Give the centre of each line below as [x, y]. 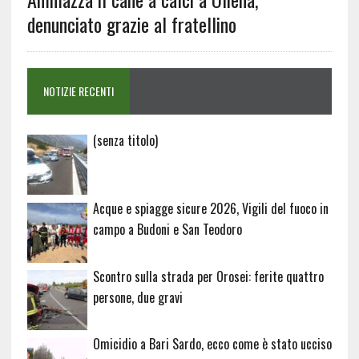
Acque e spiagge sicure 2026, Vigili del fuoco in [210, 208]
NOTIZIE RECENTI [78, 91]
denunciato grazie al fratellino [131, 24]
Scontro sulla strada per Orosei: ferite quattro [208, 276]
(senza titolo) [125, 141]
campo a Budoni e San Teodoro [167, 229]
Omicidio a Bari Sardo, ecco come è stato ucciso [212, 344]
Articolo [176, 140]
